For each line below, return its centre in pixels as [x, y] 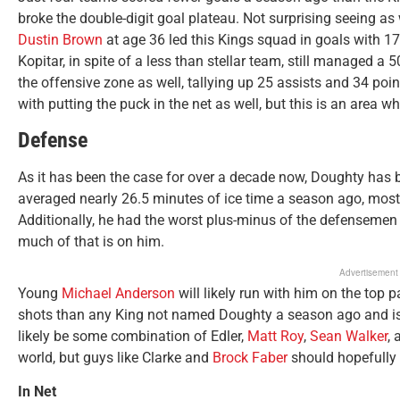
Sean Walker [349, 336]
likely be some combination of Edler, [133, 336]
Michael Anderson [118, 293]
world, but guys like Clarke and [115, 357]
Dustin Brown [60, 40]
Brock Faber [250, 357]
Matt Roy [275, 336]
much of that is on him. [91, 242]
